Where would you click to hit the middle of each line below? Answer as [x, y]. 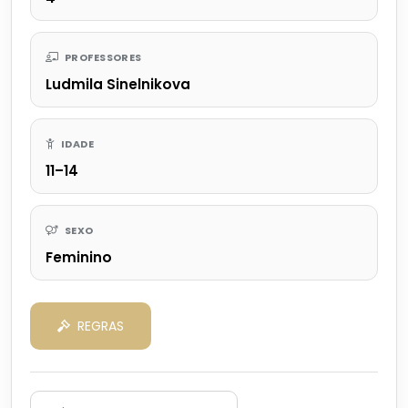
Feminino [79, 257]
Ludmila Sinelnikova [118, 84]
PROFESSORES [102, 57]
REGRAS [101, 326]
